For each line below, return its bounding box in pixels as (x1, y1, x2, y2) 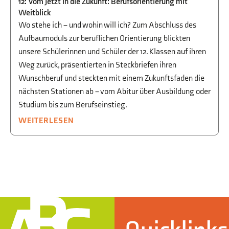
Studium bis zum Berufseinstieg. (18, 100, 127, 110)
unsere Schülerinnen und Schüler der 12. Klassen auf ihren (18, 47, 206, 57)
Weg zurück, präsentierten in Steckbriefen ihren (18, 60, 176, 70)
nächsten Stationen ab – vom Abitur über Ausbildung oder (18, 86, 211, 97)
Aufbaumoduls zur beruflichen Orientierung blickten (18, 33, 190, 43)
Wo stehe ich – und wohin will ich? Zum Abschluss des (18, 20, 196, 30)
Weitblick (18, 8, 51, 18)
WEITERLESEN (18, 116, 74, 126)
